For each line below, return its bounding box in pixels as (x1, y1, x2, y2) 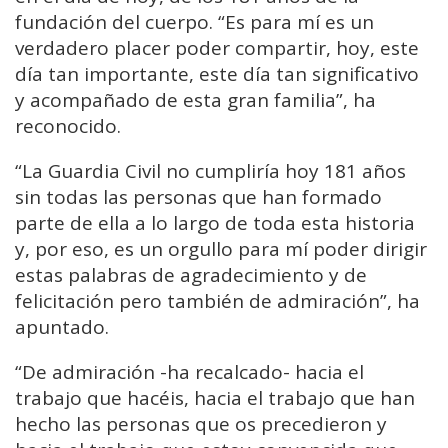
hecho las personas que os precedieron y (15, 410, 387, 437)
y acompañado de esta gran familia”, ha (15, 86, 376, 113)
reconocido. (15, 112, 121, 139)
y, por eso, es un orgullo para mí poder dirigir (15, 235, 427, 262)
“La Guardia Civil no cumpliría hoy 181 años (15, 157, 406, 184)
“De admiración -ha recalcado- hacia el (15, 358, 364, 385)
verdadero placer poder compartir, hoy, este (15, 34, 419, 61)
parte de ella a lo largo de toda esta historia (15, 209, 415, 236)
